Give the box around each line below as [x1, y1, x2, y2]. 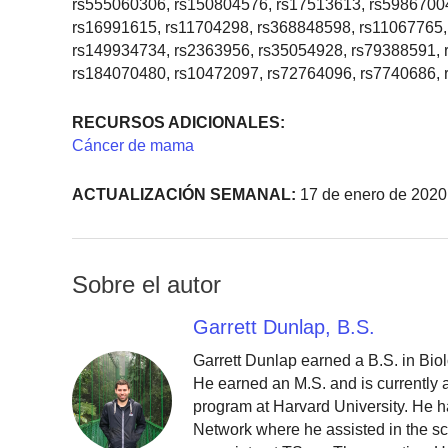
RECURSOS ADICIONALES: [72, 114, 285, 132]
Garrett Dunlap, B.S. [193, 315, 376, 338]
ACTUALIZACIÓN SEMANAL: [72, 185, 296, 203]
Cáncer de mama [72, 137, 194, 155]
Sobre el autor [72, 270, 221, 298]
